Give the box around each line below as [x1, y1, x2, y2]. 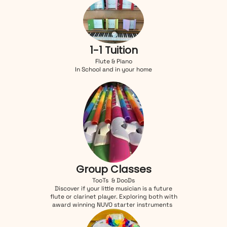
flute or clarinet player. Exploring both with [50, 192, 177, 201]
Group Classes [75, 162, 152, 176]
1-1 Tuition [89, 43, 138, 57]
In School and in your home [75, 65, 152, 73]
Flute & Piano [95, 57, 132, 65]
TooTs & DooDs [92, 176, 135, 184]
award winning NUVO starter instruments [52, 200, 175, 209]
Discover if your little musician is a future [55, 184, 172, 193]
